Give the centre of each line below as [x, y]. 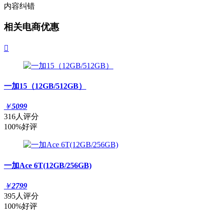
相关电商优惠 [31, 27]
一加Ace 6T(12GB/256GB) [48, 165]
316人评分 [21, 117]
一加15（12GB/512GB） [45, 86]
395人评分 [21, 196]
